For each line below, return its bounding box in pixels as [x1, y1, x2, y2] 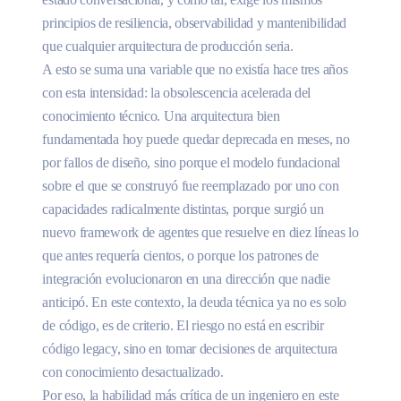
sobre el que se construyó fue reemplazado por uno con [42, 177, 339, 193]
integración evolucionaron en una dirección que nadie [42, 270, 330, 286]
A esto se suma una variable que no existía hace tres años [42, 61, 348, 77]
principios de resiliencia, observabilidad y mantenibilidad [42, 14, 347, 30]
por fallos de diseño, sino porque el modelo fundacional [42, 154, 340, 170]
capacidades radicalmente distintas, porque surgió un [42, 200, 324, 217]
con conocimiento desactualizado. [42, 363, 224, 380]
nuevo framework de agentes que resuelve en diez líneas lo [42, 224, 359, 240]
